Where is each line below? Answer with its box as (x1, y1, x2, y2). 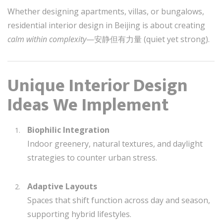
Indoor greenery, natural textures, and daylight (27, 138, 203, 149)
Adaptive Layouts (27, 180, 97, 192)
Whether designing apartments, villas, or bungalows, (7, 5, 204, 17)
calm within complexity (7, 33, 86, 45)
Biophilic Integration (27, 124, 110, 135)
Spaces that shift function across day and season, (27, 194, 210, 206)
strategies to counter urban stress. (27, 152, 157, 163)
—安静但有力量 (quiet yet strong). (86, 33, 210, 45)
